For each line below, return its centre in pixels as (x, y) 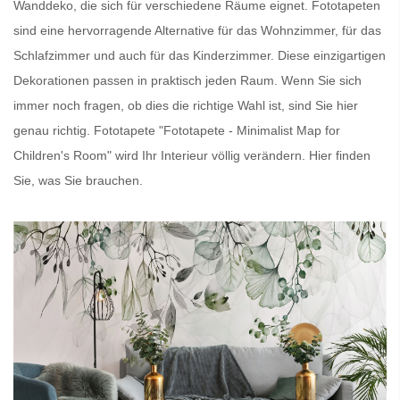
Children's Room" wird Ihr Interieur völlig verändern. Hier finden (192, 156)
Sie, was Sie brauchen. (78, 181)
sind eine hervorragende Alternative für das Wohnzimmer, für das (197, 31)
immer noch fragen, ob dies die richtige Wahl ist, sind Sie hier (186, 106)
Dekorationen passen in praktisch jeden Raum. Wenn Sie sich (187, 81)
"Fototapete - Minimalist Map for (248, 131)
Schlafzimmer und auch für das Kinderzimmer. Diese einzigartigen (200, 56)
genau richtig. (54, 131)
